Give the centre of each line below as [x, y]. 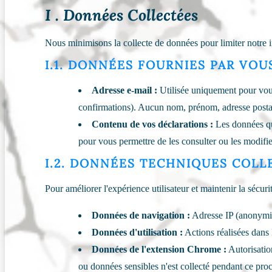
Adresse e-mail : [125, 90]
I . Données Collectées [122, 15]
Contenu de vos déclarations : [153, 124]
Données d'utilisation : [138, 233]
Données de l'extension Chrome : [159, 250]
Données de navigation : [141, 216]
